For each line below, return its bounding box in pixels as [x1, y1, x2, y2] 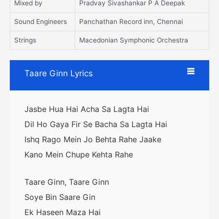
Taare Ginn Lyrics [24, 68, 93, 78]
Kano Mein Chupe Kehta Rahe [24, 149, 133, 159]
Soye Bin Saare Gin [24, 192, 95, 202]
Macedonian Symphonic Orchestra [79, 36, 188, 44]
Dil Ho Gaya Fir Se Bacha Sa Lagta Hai [24, 119, 167, 129]
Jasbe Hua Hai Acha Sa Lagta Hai [24, 104, 149, 114]
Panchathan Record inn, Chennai [79, 18, 183, 26]
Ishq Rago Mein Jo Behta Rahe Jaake [24, 134, 161, 144]
